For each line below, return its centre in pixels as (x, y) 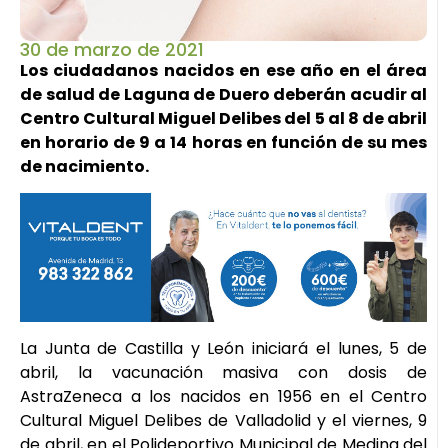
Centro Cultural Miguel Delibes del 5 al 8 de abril (223, 118)
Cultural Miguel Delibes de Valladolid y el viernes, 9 (223, 421)
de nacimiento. (84, 166)
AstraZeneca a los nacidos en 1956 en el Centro (223, 397)
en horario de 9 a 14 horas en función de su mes (223, 142)
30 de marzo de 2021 (112, 49)
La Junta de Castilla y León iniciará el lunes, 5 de (223, 349)
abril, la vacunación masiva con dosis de (223, 373)
